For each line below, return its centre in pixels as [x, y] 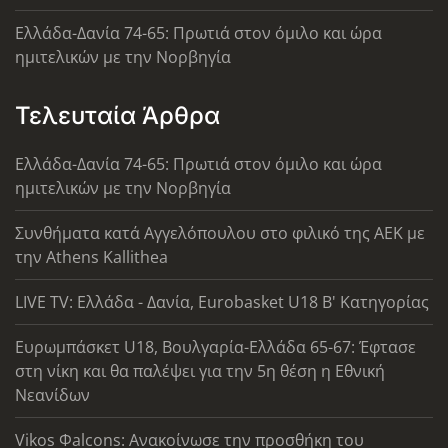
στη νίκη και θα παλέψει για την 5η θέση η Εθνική [200, 371]
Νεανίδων [52, 395]
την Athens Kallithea [91, 257]
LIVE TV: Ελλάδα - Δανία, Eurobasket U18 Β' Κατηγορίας [222, 302]
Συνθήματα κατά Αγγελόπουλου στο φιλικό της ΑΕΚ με [220, 233]
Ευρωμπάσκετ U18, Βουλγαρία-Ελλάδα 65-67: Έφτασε [215, 347]
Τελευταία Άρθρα [117, 115]
